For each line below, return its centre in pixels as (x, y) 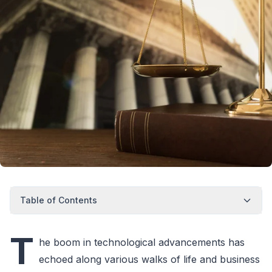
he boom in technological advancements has (142, 243)
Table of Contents (59, 200)
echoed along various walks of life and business (149, 260)
